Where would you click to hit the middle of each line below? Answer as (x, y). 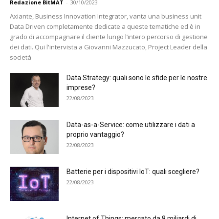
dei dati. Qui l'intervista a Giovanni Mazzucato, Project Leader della (109, 47)
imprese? (81, 88)
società (21, 57)
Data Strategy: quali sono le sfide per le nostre (137, 78)
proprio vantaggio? (95, 135)
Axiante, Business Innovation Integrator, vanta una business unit (106, 16)
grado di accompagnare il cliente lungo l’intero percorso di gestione (109, 37)
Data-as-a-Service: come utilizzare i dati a (131, 125)
